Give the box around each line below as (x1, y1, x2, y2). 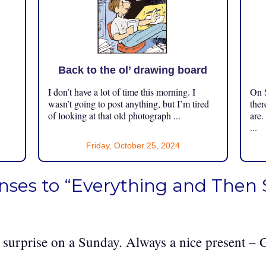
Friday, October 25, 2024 (85, 140, 180, 150)
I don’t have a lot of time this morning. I (47, 85, 195, 98)
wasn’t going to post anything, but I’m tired (47, 97, 209, 110)
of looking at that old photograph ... (47, 109, 180, 122)
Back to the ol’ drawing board (58, 64, 208, 76)
